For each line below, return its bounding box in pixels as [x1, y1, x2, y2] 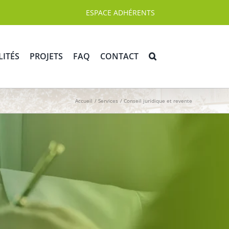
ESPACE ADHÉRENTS [86, 7, 155, 17]
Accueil [75, 97, 93, 104]
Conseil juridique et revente [124, 97, 192, 104]
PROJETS [30, 51, 63, 62]
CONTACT [100, 51, 139, 62]
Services [98, 97, 118, 104]
